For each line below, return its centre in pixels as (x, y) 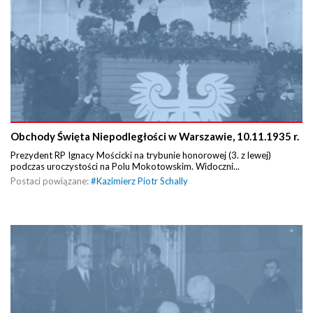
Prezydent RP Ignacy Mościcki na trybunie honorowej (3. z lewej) (141, 155)
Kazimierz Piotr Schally (142, 181)
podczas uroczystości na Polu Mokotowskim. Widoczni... (125, 167)
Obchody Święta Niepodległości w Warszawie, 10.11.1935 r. (155, 137)
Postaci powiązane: (51, 181)
